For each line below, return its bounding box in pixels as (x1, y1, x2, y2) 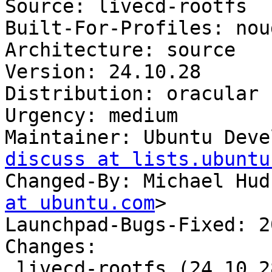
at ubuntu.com (5, 192, 155, 214)
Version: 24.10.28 (5, 61, 201, 83)
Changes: (5, 236, 97, 258)
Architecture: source (5, 39, 236, 61)
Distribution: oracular (5, 83, 259, 105)
